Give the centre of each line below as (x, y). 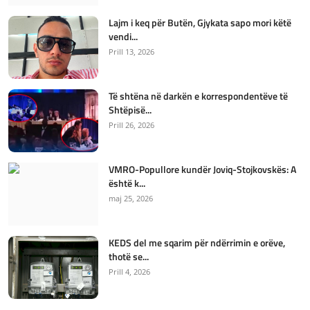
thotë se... (129, 257)
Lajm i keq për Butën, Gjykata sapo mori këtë (200, 23)
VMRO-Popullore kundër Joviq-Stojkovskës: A (202, 170)
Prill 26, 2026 (131, 125)
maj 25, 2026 (131, 199)
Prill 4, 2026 (129, 272)
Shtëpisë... (130, 110)
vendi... (123, 37)
